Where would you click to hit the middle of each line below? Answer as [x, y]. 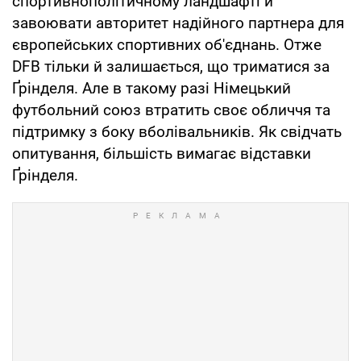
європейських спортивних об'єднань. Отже [167, 44]
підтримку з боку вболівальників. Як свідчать [177, 131]
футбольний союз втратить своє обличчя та [171, 110]
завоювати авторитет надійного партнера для [178, 23]
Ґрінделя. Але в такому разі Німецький [151, 88]
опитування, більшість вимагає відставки [162, 153]
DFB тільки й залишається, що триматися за [171, 66]
